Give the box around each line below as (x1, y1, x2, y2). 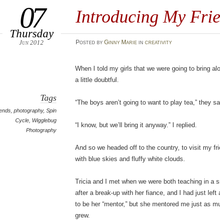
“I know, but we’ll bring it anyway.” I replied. (75, 121, 197, 129)
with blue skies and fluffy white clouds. (75, 155, 186, 163)
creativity (144, 39, 172, 46)
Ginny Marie (104, 39, 137, 46)
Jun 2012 (19, 39, 44, 46)
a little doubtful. (75, 76, 119, 83)
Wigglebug (32, 117, 57, 123)
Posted (75, 39, 97, 46)
